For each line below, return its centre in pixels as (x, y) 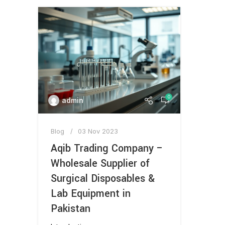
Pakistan (71, 209)
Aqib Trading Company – (107, 149)
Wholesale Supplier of (100, 164)
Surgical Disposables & (103, 179)
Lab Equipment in (91, 194)
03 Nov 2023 (98, 131)
